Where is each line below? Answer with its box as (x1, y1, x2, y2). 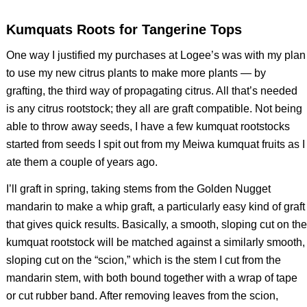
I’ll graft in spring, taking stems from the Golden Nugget (5, 183, 271, 195)
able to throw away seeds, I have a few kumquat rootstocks (5, 120, 290, 132)
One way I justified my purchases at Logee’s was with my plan (5, 49, 306, 61)
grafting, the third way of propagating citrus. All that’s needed (5, 84, 297, 97)
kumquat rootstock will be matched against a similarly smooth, (5, 236, 305, 249)
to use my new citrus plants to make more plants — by (5, 66, 266, 79)
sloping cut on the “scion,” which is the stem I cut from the (5, 254, 281, 267)
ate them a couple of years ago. (5, 156, 158, 168)
